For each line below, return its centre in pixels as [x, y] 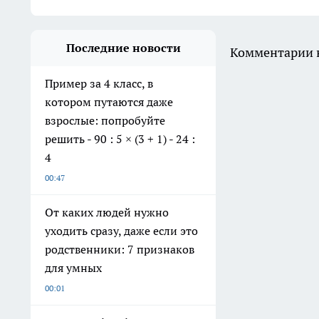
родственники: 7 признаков [120, 249]
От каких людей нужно [107, 212]
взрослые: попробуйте [105, 120]
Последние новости [123, 47]
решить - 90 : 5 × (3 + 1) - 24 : [120, 138]
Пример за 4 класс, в [99, 83]
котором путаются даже [109, 101]
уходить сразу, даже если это [121, 230]
